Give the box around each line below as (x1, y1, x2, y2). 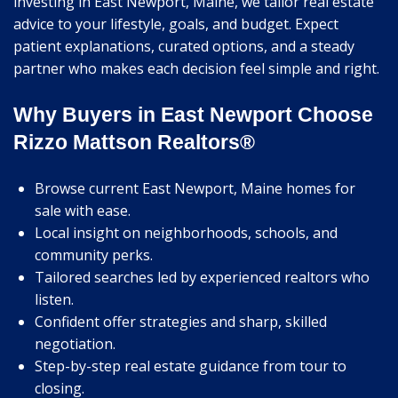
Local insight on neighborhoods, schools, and (35, 223, 338, 243)
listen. (35, 290, 74, 310)
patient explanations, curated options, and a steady (13, 36, 354, 57)
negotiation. (35, 334, 115, 354)
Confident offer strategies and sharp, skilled (35, 312, 327, 332)
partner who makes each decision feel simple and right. (13, 59, 379, 79)
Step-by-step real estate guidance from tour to (35, 356, 346, 377)
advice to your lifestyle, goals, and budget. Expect (13, 14, 338, 35)
